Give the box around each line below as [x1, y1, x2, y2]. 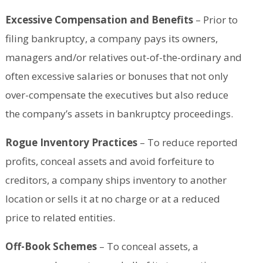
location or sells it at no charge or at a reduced [5, 192, 220, 206]
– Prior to [193, 13, 238, 27]
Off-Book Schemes [5, 240, 97, 254]
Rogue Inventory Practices [5, 136, 137, 150]
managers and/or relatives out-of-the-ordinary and [5, 50, 242, 65]
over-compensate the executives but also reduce [5, 88, 228, 102]
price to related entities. [5, 211, 115, 225]
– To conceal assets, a [96, 240, 198, 254]
